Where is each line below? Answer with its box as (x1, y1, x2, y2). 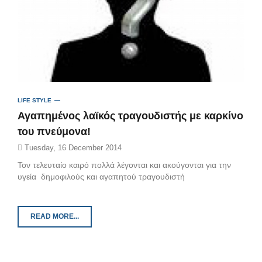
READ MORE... (30, 212, 79, 221)
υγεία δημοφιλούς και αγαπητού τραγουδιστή (18, 172, 185, 182)
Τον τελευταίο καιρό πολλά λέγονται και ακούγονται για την (18, 160, 231, 170)
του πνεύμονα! (18, 126, 91, 138)
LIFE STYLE (18, 97, 51, 104)
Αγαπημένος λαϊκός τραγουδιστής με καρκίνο (18, 110, 243, 122)
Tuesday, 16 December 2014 (22, 143, 122, 153)
